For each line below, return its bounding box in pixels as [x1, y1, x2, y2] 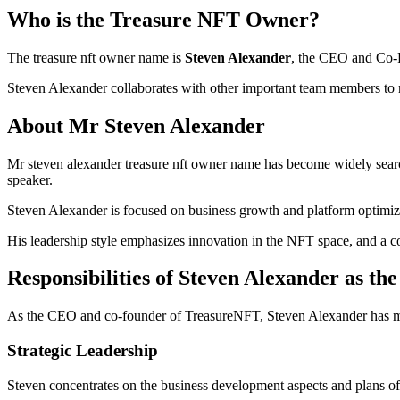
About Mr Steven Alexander [7, 113, 265, 137]
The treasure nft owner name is [7, 49, 185, 65]
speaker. [7, 171, 53, 187]
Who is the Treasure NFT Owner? [7, 7, 320, 31]
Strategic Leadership [7, 341, 158, 361]
